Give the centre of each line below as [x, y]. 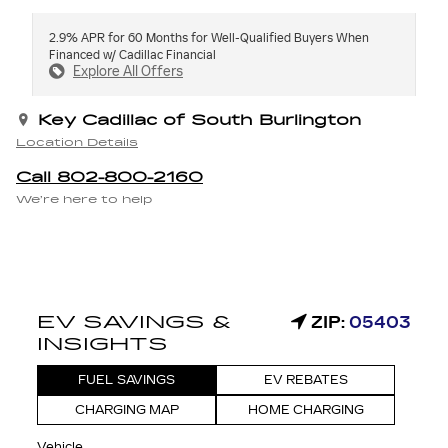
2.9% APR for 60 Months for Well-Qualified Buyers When [209, 37]
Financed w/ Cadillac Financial [132, 54]
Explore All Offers [128, 71]
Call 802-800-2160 [109, 177]
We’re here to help [84, 200]
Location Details [77, 143]
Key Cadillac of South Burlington [199, 120]
